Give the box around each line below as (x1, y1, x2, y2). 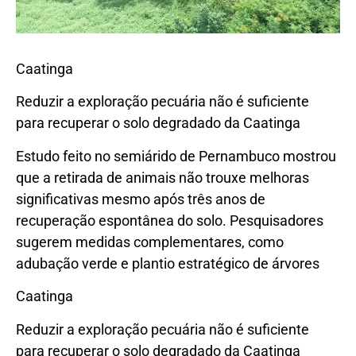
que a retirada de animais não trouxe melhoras (16, 168, 309, 186)
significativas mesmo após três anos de (16, 190, 265, 207)
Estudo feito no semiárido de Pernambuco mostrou (16, 147, 336, 164)
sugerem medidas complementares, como (16, 233, 284, 250)
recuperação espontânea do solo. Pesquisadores (16, 211, 323, 229)
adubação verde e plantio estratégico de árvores (16, 254, 319, 272)
